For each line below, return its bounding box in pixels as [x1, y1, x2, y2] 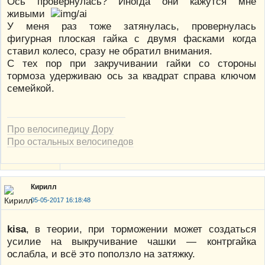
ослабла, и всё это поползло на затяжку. [7, 247, 195, 260]
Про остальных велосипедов [7, 135, 134, 147]
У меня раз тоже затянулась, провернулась [7, 20, 256, 32]
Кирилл [31, 183, 57, 192]
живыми [7, 7, 51, 20]
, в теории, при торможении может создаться [26, 222, 256, 235]
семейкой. [7, 82, 54, 94]
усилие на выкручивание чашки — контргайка [7, 235, 256, 247]
